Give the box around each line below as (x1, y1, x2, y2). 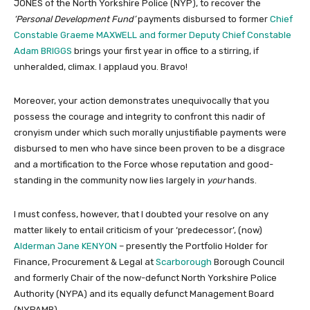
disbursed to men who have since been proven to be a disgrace (14, 143, 285, 154)
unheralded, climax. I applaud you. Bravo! (14, 61, 188, 72)
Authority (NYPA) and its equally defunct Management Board (14, 288, 274, 299)
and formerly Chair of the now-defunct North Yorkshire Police (14, 272, 277, 283)
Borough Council (212, 256, 284, 267)
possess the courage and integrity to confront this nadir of (14, 111, 265, 122)
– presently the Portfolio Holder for (117, 240, 268, 251)
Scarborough (156, 256, 212, 267)
